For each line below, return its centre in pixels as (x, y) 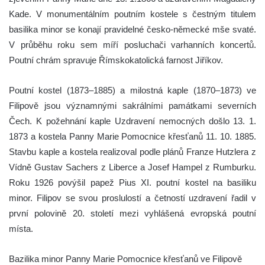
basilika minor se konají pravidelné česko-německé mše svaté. (132, 29)
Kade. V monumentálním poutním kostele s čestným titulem (132, 14)
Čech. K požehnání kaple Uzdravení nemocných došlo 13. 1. (132, 121)
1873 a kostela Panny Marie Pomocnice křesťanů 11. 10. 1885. (132, 136)
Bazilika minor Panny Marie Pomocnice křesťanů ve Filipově (125, 258)
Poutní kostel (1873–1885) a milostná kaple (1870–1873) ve (132, 90)
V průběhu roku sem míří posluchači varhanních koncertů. (132, 44)
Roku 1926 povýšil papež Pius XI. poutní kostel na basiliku (132, 182)
